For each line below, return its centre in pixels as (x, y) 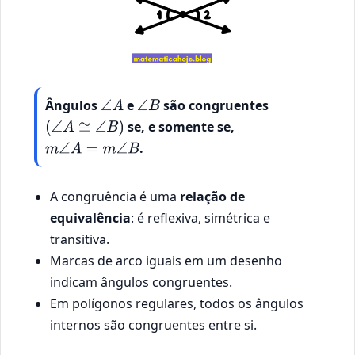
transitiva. (80, 239)
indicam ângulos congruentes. (141, 282)
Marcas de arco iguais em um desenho (166, 260)
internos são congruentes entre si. (153, 324)
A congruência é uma (115, 196)
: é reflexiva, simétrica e (200, 218)
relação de (212, 196)
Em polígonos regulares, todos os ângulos (177, 303)
